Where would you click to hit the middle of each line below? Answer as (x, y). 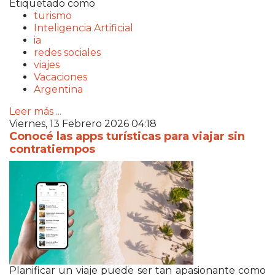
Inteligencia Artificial (83, 28)
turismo (53, 15)
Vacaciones (60, 77)
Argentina (58, 89)
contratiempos (52, 149)
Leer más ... (35, 111)
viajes (47, 64)
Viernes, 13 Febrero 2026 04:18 (83, 123)
